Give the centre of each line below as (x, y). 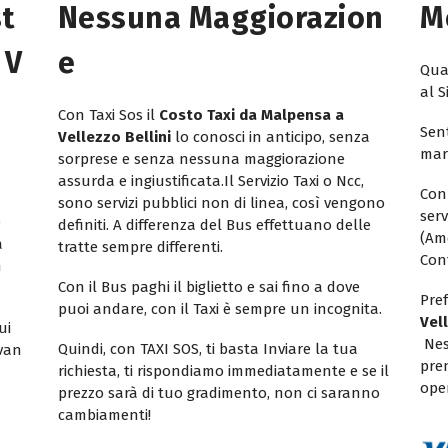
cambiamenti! (104, 414)
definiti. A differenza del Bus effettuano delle (214, 224)
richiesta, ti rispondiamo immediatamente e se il (223, 370)
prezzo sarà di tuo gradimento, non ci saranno (218, 392)
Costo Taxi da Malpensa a (251, 114)
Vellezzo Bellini (116, 136)
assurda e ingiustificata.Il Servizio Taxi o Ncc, (210, 180)
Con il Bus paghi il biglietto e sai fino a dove (208, 286)
